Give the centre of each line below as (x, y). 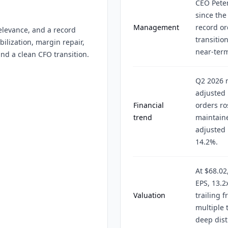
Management (156, 27)
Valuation (149, 195)
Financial (149, 105)
